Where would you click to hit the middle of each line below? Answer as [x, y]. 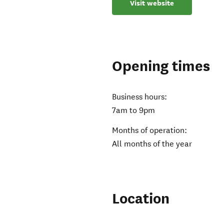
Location [141, 199]
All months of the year [152, 144]
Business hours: [140, 97]
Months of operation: [150, 130]
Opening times [161, 66]
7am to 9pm [134, 110]
